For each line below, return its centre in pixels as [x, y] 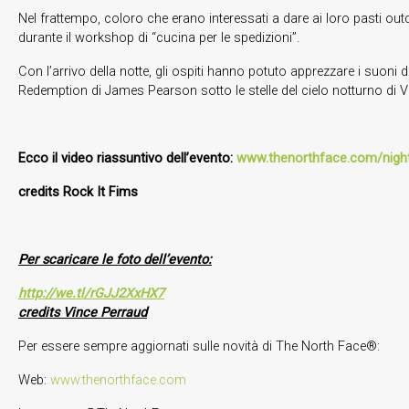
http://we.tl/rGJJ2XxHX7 [91, 293]
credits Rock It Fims [78, 192]
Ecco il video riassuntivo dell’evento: [127, 158]
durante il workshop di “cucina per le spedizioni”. [159, 37]
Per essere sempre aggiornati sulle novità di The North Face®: [199, 346]
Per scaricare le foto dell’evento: [115, 259]
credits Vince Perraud [83, 312]
